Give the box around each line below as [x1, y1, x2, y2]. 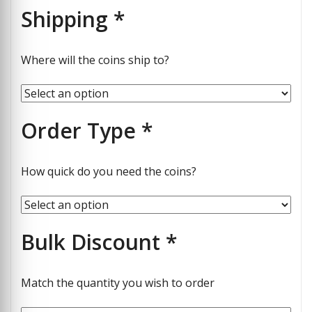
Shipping [21, 4, 109, 33]
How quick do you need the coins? [21, 163, 197, 179]
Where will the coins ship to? [21, 52, 170, 68]
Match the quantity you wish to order [21, 274, 215, 290]
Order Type [21, 116, 136, 145]
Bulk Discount [21, 227, 161, 256]
